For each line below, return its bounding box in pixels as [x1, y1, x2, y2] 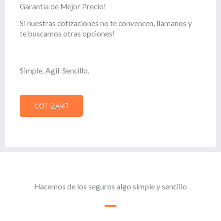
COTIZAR [35, 101, 64, 110]
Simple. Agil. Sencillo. [20, 66, 89, 75]
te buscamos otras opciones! [20, 29, 115, 38]
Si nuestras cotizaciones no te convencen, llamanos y [20, 18, 192, 28]
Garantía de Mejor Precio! [20, 1, 106, 11]
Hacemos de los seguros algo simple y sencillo [34, 182, 187, 191]
